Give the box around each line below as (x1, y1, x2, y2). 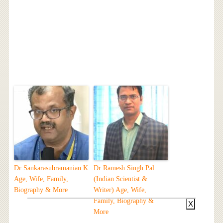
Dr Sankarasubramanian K (13, 164, 88, 172)
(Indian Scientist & (93, 175, 147, 183)
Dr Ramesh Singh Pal (93, 164, 154, 172)
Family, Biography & (93, 197, 154, 205)
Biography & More (13, 186, 68, 194)
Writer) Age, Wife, (93, 186, 146, 194)
